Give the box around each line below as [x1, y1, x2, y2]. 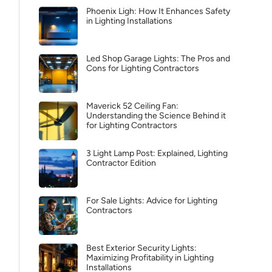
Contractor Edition [86, 158, 156, 168]
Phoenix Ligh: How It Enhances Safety [86, 6, 230, 16]
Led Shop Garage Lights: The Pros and [86, 53, 230, 64]
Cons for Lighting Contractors [86, 63, 199, 73]
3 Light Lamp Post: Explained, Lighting [86, 148, 228, 158]
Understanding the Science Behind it [86, 110, 226, 121]
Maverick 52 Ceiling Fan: [86, 101, 178, 111]
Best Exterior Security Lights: [86, 243, 197, 253]
